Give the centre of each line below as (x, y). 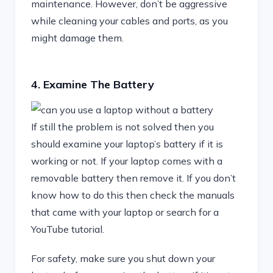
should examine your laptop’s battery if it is (127, 144)
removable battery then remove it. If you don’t (133, 178)
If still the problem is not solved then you (122, 127)
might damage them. (77, 38)
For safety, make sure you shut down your (123, 258)
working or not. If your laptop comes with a (127, 161)
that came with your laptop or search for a (125, 212)
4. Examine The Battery (93, 84)
